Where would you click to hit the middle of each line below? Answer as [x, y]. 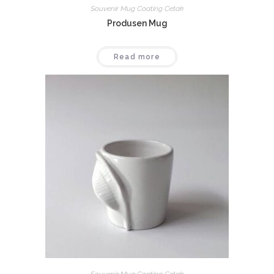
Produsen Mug [137, 23]
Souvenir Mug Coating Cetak [137, 8]
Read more [137, 57]
